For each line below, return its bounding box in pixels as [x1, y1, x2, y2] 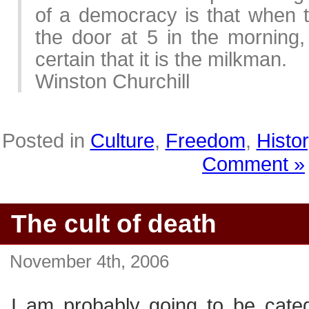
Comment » [202, 152, 305, 175]
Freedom [165, 129, 246, 152]
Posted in [1, 129, 90, 152]
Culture [90, 129, 154, 152]
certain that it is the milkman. [35, 48, 287, 70]
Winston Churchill [35, 70, 190, 92]
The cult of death [11, 209, 217, 238]
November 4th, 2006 [10, 251, 170, 272]
